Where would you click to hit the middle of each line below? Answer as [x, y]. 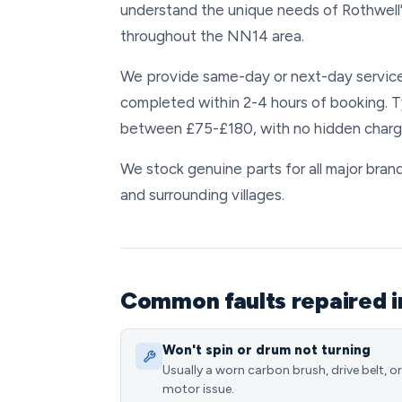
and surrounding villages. [202, 195]
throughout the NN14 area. [212, 36]
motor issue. [198, 389]
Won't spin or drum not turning [267, 350]
